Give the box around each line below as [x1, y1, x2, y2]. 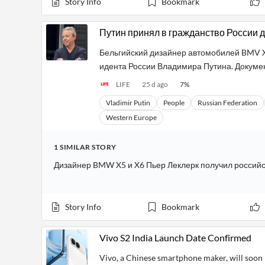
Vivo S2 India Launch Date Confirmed [99, 232, 251, 243]
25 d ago [142, 79, 168, 89]
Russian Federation [198, 98, 257, 107]
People [163, 98, 185, 107]
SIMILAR [58, 143, 92, 151]
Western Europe [106, 113, 157, 122]
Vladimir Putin [106, 98, 150, 107]
